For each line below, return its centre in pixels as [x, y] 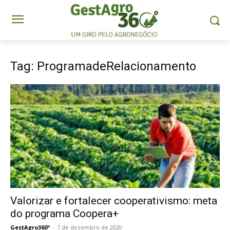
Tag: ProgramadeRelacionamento [103, 66]
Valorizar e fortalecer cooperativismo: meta [114, 200]
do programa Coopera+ [64, 213]
